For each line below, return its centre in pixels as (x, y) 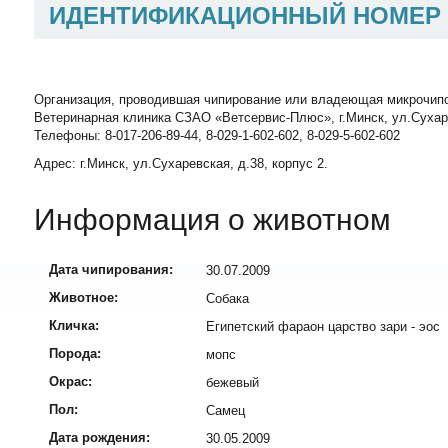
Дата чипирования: (111, 270)
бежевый (232, 383)
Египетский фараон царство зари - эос (323, 327)
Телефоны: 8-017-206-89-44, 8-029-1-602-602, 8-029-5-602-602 (217, 136)
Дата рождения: (99, 438)
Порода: (75, 354)
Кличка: (74, 326)
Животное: (83, 298)
